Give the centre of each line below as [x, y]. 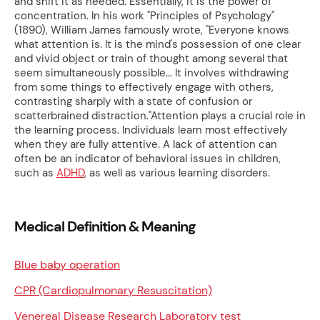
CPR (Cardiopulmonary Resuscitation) [113, 291]
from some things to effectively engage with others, [144, 87]
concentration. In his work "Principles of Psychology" [144, 16]
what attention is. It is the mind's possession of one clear [157, 45]
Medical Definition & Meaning [105, 227]
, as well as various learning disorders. [177, 173]
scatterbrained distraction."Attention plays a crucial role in [160, 116]
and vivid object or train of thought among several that [151, 59]
